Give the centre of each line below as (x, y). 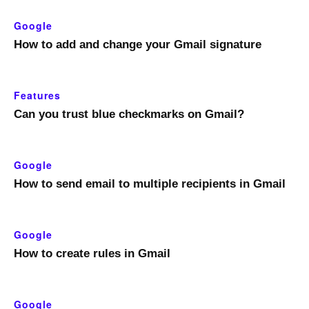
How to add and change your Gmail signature (138, 45)
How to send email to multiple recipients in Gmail (150, 184)
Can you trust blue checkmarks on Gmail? (129, 114)
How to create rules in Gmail (92, 254)
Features (37, 96)
